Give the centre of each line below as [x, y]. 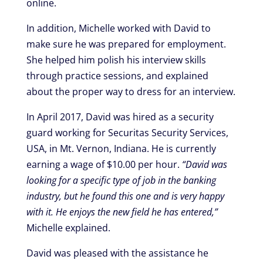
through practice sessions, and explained [117, 75]
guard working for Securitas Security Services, [127, 132]
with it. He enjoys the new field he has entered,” [122, 212]
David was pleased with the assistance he [117, 253]
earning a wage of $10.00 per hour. [104, 164]
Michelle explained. [68, 227]
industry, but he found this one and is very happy [125, 196]
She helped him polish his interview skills [116, 60]
